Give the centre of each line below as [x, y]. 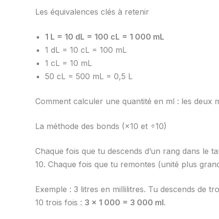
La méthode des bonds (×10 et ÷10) [101, 126]
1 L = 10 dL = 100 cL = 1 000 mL [105, 37]
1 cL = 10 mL [68, 63]
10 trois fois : [60, 203]
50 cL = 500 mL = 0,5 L [89, 77]
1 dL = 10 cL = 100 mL [86, 50]
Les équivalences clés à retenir [92, 12]
